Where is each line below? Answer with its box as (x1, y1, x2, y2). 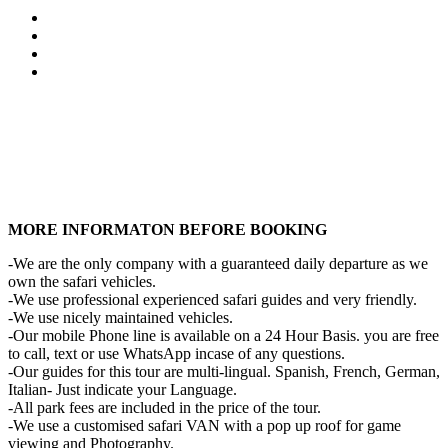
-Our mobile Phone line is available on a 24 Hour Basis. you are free (8, 326, 439, 344)
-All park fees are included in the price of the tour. (8, 398, 321, 416)
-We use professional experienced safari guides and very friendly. (8, 290, 417, 308)
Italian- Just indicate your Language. (8, 380, 237, 398)
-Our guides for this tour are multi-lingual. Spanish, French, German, (8, 362, 440, 380)
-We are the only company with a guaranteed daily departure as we (8, 254, 428, 272)
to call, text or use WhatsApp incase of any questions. (8, 344, 345, 362)
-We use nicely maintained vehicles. (8, 308, 233, 326)
